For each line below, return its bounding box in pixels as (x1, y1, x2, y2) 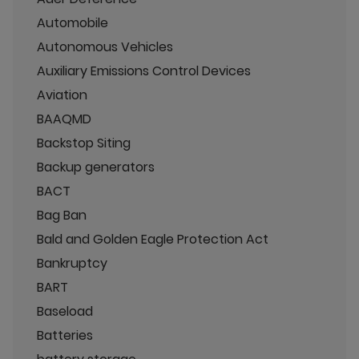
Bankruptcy (37, 254, 107, 272)
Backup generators (37, 158, 155, 176)
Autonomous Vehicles (37, 38, 173, 56)
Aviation (37, 86, 87, 104)
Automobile (37, 14, 108, 32)
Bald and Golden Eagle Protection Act (37, 230, 268, 248)
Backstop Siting (37, 134, 131, 152)
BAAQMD (37, 110, 91, 128)
